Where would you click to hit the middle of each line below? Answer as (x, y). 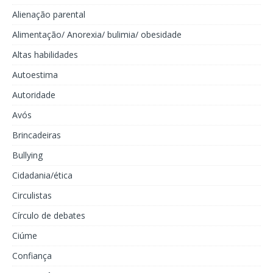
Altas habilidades (45, 54)
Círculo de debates (49, 215)
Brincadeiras (37, 135)
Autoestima (35, 74)
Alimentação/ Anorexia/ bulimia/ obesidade (97, 34)
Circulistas (32, 195)
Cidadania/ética (42, 175)
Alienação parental (49, 14)
